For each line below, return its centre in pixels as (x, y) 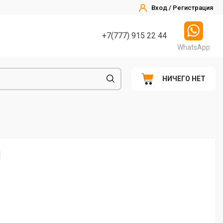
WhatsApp (194, 47)
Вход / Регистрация (182, 8)
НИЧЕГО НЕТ (184, 79)
